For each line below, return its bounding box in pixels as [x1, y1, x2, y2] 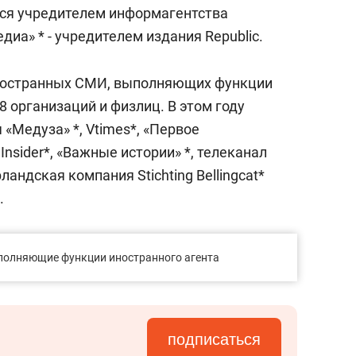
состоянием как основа [194, 2, 354, 19]
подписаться [168, 331, 261, 348]
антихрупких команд [194, 19, 336, 37]
